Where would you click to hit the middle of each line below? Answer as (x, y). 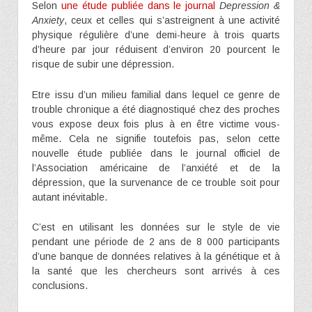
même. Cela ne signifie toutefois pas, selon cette (156, 138)
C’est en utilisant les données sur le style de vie (156, 227)
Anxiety (48, 21)
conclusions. (60, 286)
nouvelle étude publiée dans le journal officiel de (156, 153)
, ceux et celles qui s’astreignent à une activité (172, 21)
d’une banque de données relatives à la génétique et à (156, 257)
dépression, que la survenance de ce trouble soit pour (156, 182)
